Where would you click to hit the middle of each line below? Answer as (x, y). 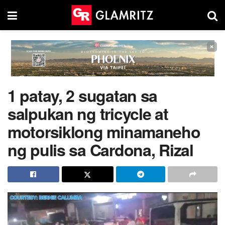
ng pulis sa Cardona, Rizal (100, 150)
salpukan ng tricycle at (88, 114)
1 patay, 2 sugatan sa (83, 95)
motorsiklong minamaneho (104, 132)
